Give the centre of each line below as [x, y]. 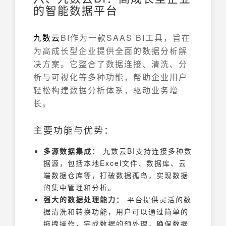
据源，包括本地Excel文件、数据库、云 [115, 163]
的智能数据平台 [76, 10]
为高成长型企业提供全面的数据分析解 [110, 51]
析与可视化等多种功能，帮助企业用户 [110, 77]
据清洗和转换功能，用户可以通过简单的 [116, 211]
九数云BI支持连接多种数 [146, 151]
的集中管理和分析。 [80, 187]
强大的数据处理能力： [84, 199]
